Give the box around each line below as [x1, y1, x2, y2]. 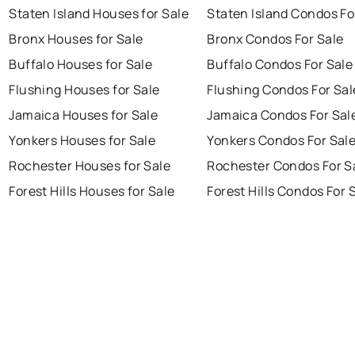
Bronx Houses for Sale [9, 30, 143, 48]
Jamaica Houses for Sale [9, 106, 158, 124]
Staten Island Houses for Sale [9, 5, 189, 23]
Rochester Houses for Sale [9, 157, 171, 175]
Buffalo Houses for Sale [9, 55, 153, 74]
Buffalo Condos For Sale [207, 55, 353, 74]
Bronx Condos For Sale [207, 30, 344, 48]
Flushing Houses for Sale [9, 81, 160, 99]
